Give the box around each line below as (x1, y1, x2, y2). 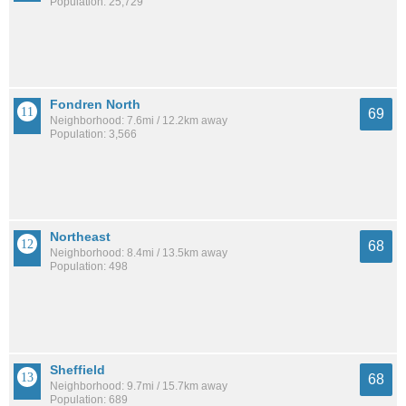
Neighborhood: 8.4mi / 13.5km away (50, 246, 227, 260)
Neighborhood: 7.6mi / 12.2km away (50, 113, 227, 127)
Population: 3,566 (50, 127, 137, 140)
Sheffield (50, 362, 105, 377)
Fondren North (50, 96, 140, 111)
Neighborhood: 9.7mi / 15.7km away (50, 379, 227, 392)
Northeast (50, 229, 111, 245)
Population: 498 (50, 260, 128, 274)
